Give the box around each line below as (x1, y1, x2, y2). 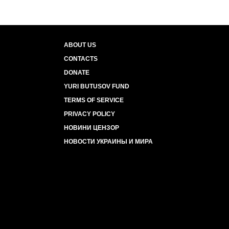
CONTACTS (64, 55, 98, 62)
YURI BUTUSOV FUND (64, 82, 129, 90)
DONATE (64, 68, 89, 76)
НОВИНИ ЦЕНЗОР (64, 124, 119, 131)
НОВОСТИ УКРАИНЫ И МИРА (64, 138, 153, 145)
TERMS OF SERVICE (64, 96, 124, 104)
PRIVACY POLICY (64, 110, 115, 118)
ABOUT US (64, 41, 96, 49)
